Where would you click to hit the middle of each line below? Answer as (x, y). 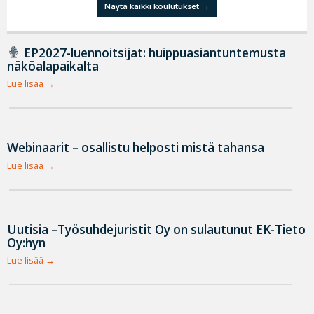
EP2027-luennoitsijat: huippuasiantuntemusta (153, 53)
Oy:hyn (26, 243)
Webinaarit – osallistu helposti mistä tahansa (136, 148)
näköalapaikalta (53, 66)
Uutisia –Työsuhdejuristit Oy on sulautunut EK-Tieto (156, 229)
